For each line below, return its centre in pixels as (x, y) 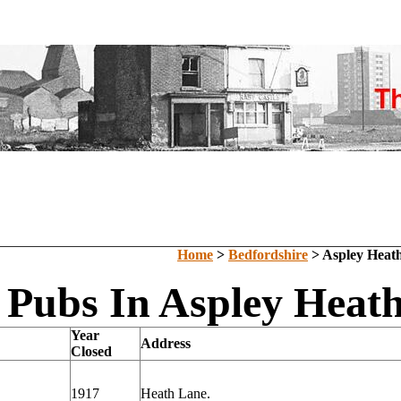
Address (166, 343)
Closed (91, 351)
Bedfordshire (268, 255)
